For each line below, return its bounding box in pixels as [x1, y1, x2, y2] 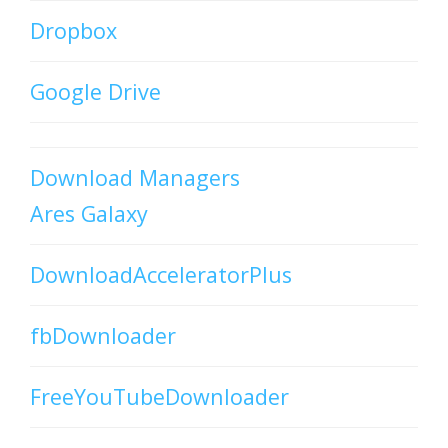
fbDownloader [30, 320, 176, 350]
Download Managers [30, 162, 240, 192]
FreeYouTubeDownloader [30, 381, 289, 411]
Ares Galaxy [30, 198, 148, 228]
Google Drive [30, 76, 161, 106]
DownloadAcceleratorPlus [30, 259, 292, 289]
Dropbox [30, 15, 117, 45]
